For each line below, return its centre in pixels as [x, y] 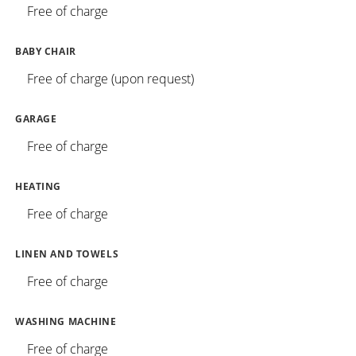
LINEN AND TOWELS [67, 253]
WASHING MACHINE [66, 321]
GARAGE [36, 118]
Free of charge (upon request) [110, 78]
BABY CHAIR [46, 51]
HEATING [39, 186]
